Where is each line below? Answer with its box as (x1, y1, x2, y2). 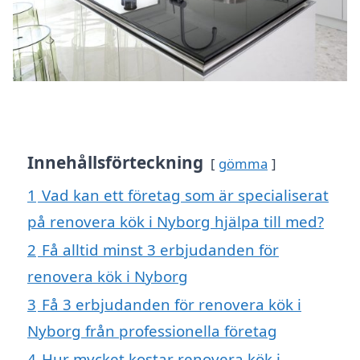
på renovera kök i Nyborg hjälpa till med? (27, 211, 324, 232)
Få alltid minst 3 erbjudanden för (42, 239, 279, 260)
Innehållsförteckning (27, 151, 203, 174)
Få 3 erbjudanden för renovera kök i (42, 294, 301, 315)
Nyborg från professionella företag (27, 321, 277, 342)
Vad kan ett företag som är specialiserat (42, 185, 329, 206)
